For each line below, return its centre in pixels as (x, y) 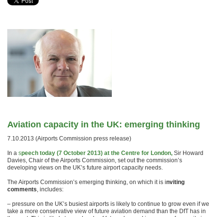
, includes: (50, 189)
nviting (175, 182)
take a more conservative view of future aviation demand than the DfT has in (107, 211)
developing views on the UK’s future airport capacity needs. (85, 168)
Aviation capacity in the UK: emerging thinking (104, 124)
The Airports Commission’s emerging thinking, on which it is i (87, 182)
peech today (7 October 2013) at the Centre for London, (97, 153)
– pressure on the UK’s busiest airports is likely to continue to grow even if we (108, 204)
